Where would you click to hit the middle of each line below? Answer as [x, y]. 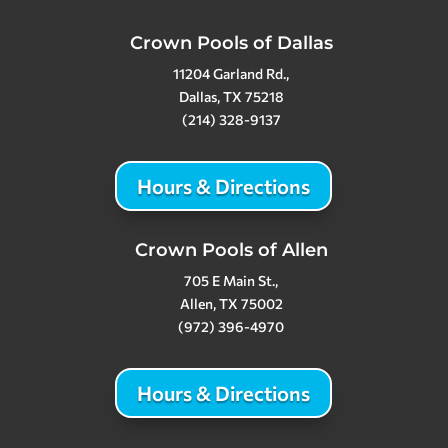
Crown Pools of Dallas [231, 42]
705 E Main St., [231, 280]
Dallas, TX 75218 [231, 96]
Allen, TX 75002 [231, 303]
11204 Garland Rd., [231, 73]
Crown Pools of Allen [231, 249]
